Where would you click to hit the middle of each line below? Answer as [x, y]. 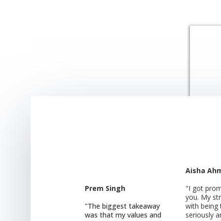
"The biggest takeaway [122, 206]
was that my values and [123, 215]
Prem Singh [105, 188]
